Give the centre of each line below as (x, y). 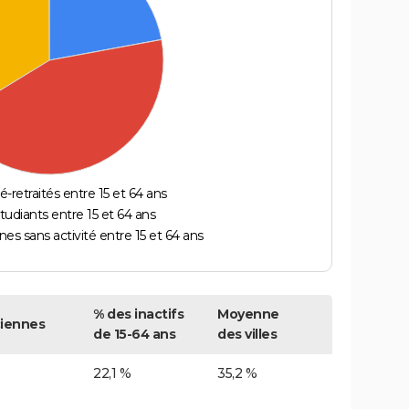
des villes (247, 335)
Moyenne (248, 315)
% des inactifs (138, 315)
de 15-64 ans (134, 335)
